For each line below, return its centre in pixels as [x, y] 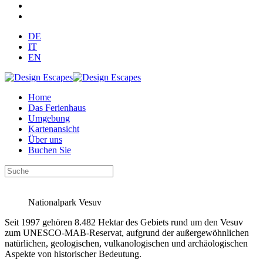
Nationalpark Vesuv [65, 202]
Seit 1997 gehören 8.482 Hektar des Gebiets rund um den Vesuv [124, 222]
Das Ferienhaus [57, 108]
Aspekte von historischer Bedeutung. [73, 254]
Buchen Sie [50, 150]
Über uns [45, 139]
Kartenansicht [54, 129]
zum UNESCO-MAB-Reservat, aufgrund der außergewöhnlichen [127, 233]
